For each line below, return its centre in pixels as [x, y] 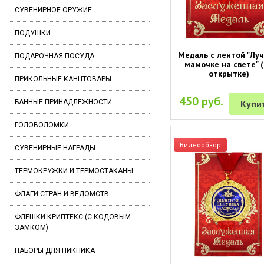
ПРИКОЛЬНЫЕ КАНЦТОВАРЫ [63, 79]
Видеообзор [200, 144]
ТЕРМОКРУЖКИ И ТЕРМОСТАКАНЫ [74, 171]
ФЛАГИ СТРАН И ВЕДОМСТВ [62, 194]
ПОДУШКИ [33, 33]
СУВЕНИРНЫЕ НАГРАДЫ [55, 148]
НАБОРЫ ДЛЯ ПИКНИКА [55, 250]
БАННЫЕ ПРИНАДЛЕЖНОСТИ [63, 102]
